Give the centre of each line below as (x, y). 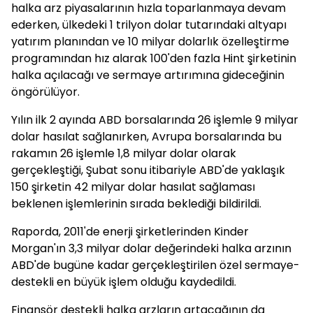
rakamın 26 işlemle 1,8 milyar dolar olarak (124, 153)
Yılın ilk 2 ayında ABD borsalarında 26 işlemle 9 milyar (155, 120)
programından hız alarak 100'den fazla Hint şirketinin (154, 58)
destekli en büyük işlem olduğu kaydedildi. (124, 282)
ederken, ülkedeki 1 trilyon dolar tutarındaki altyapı (149, 25)
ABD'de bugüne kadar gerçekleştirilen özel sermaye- (155, 265)
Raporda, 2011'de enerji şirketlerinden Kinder (130, 232)
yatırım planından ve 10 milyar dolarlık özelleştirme (150, 42)
